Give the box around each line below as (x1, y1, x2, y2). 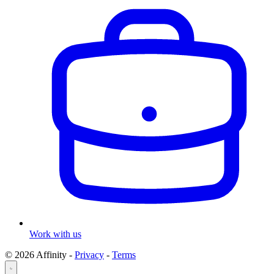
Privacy (75, 250, 104, 260)
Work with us (29, 229, 81, 239)
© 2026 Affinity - (5, 250, 75, 260)
